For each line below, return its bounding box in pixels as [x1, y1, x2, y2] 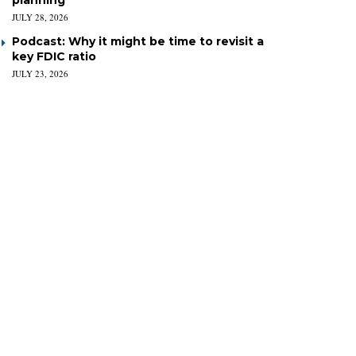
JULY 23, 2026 [12, 68, 68, 79]
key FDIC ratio [12, 49, 96, 64]
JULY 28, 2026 [12, 11, 68, 23]
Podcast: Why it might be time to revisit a [12, 34, 264, 48]
